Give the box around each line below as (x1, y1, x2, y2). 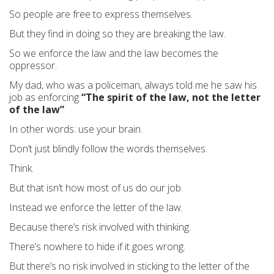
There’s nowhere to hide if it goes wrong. (9, 240, 185, 253)
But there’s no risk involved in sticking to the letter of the (9, 259, 250, 273)
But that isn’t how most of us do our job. (9, 181, 183, 194)
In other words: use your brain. (9, 122, 143, 136)
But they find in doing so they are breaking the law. (9, 27, 226, 40)
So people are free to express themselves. (9, 7, 193, 21)
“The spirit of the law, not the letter (81, 91, 261, 104)
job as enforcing (9, 91, 81, 104)
